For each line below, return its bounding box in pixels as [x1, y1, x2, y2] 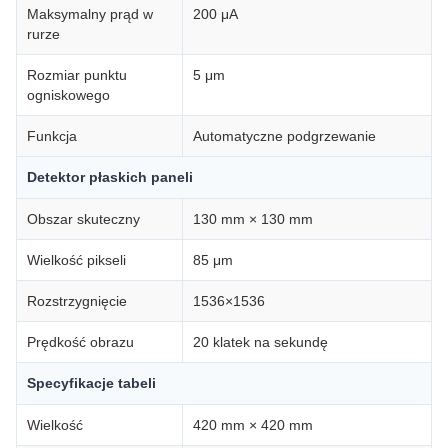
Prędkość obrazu [27, 334, 134, 350]
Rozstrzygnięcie [27, 293, 127, 309]
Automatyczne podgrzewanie [193, 128, 376, 144]
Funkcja [27, 128, 77, 144]
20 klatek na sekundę [193, 334, 328, 350]
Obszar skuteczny [27, 211, 140, 227]
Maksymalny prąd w [27, 6, 153, 22]
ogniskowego [27, 87, 110, 103]
